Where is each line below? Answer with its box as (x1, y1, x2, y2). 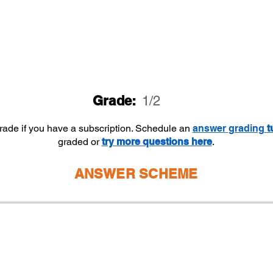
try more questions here (101, 136, 212, 147)
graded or (57, 136, 102, 147)
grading (228, 122, 264, 134)
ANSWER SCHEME (74, 166, 198, 182)
